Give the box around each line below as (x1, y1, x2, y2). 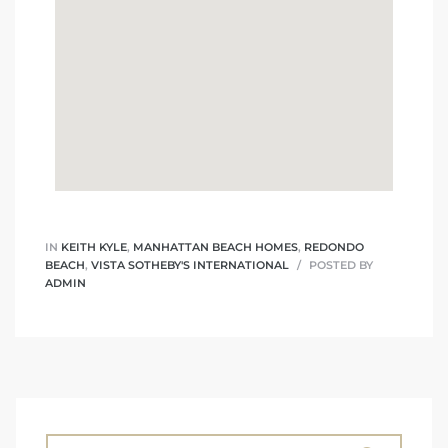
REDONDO (304, 239, 364, 254)
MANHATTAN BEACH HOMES (133, 239, 298, 254)
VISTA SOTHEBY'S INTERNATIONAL (91, 257, 289, 272)
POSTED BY (306, 257, 373, 272)
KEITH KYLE (61, 239, 127, 254)
